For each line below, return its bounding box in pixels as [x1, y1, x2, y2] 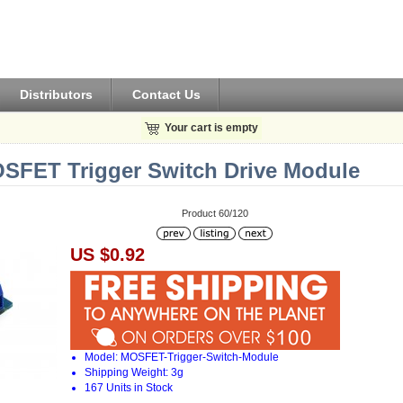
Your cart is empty [164, 121, 258, 133]
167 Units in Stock [85, 381, 174, 394]
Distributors [20, 86, 94, 102]
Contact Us [132, 86, 201, 102]
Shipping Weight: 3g [85, 365, 184, 379]
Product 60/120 [181, 208, 248, 219]
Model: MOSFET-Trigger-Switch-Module [85, 350, 280, 363]
